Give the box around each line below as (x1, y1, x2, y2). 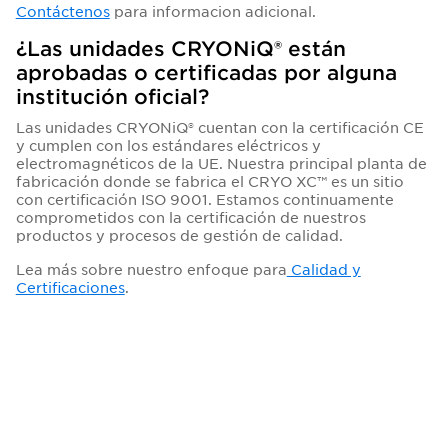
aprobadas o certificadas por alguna (15, 60, 397, 84)
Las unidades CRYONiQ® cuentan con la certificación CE (15, 118, 424, 136)
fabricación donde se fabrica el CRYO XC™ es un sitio (15, 172, 404, 190)
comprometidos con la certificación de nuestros (15, 208, 366, 226)
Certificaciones (15, 278, 125, 296)
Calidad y (286, 260, 361, 278)
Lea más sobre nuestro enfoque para (15, 260, 287, 278)
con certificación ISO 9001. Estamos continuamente (15, 190, 394, 208)
